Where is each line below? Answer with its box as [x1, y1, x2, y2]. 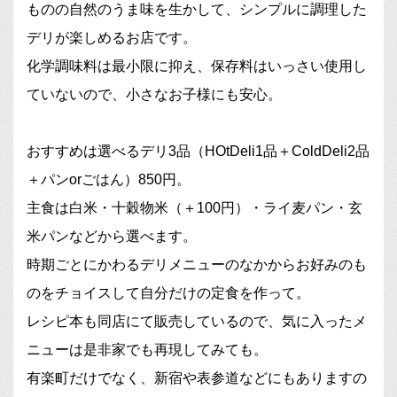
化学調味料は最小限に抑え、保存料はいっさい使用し [27, 58, 367, 74]
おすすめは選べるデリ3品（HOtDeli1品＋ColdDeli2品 [27, 143, 370, 159]
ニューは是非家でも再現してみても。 [27, 341, 268, 357]
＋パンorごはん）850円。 [27, 171, 191, 187]
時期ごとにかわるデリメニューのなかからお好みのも [27, 256, 367, 272]
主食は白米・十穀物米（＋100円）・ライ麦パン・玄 [27, 199, 362, 215]
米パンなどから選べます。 [27, 228, 197, 244]
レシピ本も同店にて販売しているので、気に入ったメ [27, 313, 367, 329]
